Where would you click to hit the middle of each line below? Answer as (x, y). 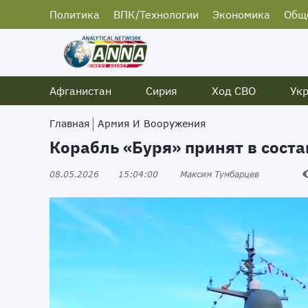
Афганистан (80, 91)
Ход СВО (234, 91)
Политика (75, 14)
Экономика (241, 14)
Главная (69, 123)
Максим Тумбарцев (220, 174)
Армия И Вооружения (152, 123)
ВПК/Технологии (156, 14)
